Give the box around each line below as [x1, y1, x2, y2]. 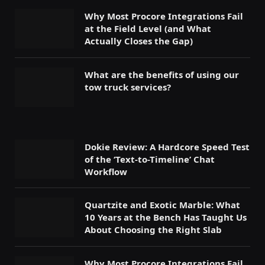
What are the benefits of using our [85, 68, 239, 80]
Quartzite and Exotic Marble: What [85, 199, 240, 211]
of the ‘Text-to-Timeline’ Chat [85, 153, 215, 165]
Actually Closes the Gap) [85, 35, 193, 47]
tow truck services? [85, 80, 171, 93]
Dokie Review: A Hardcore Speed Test [85, 140, 250, 153]
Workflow [85, 165, 127, 177]
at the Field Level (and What [85, 22, 211, 35]
